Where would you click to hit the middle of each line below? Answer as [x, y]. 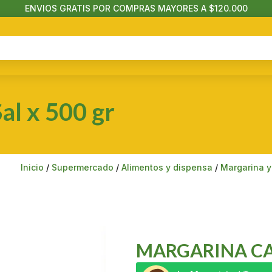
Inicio [32, 167]
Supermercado [83, 167]
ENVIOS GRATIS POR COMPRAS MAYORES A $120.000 [136, 8]
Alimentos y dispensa [167, 167]
